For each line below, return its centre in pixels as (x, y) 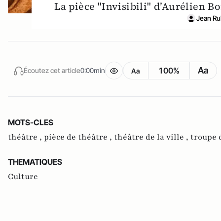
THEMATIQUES (35, 162)
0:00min (93, 71)
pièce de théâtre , (79, 137)
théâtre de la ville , (152, 137)
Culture (23, 176)
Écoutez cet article (52, 71)
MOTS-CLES (31, 122)
